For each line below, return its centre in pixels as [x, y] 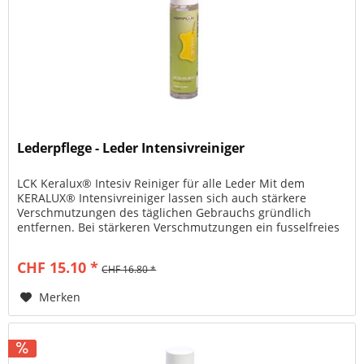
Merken [60, 297]
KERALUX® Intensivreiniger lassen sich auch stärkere [162, 197]
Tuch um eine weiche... [80, 241]
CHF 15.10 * [58, 267]
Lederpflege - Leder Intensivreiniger [131, 147]
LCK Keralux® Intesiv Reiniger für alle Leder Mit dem [161, 183]
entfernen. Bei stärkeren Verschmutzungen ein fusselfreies [179, 227]
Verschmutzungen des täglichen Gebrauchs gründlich [165, 212]
